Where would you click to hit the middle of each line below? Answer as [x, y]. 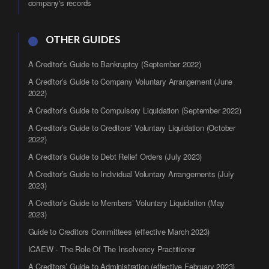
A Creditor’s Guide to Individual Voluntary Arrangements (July [131, 174]
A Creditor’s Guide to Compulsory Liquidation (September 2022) [134, 110]
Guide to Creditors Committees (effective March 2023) [119, 231]
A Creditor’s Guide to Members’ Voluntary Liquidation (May [126, 203]
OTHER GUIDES [83, 39]
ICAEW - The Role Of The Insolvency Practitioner [112, 249]
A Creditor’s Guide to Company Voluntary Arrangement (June [130, 81]
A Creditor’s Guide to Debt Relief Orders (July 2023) [115, 156]
